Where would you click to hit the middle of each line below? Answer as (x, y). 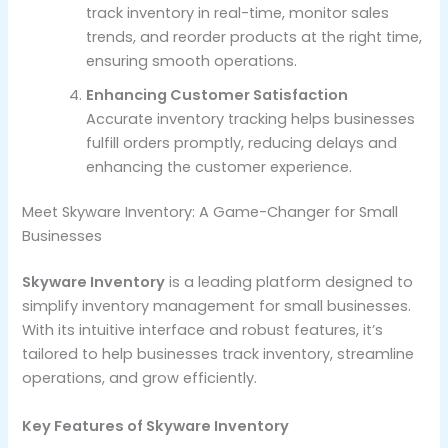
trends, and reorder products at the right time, (254, 36)
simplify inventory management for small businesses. (217, 306)
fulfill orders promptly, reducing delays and (242, 142)
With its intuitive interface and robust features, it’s (203, 330)
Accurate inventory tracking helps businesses (251, 118)
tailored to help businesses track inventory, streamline (218, 354)
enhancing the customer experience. (219, 166)
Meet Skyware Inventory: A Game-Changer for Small (210, 212)
